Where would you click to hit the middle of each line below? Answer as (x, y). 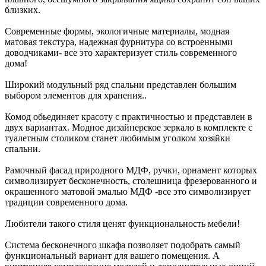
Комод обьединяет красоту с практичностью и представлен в (129, 117)
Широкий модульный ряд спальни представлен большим (121, 85)
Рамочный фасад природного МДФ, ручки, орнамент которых (131, 170)
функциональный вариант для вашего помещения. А (112, 256)
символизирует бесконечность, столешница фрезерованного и (131, 181)
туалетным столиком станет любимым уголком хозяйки (118, 138)
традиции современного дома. (66, 202)
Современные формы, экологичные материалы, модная (117, 31)
